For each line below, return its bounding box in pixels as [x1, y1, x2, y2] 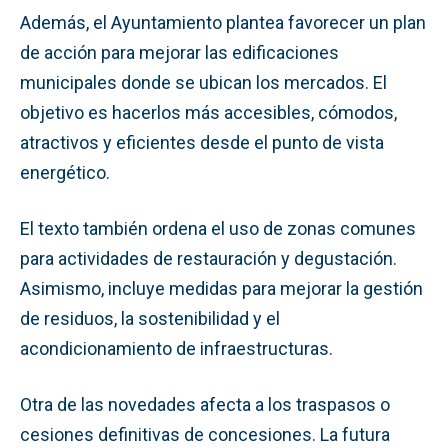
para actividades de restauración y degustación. [20, 247, 397, 269]
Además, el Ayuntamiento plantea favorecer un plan [20, 11, 426, 33]
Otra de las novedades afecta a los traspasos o [20, 393, 390, 415]
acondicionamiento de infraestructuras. [20, 337, 333, 359]
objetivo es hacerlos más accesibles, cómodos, [20, 101, 397, 123]
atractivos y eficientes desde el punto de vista [20, 131, 384, 153]
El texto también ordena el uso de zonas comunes [20, 217, 416, 239]
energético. [20, 161, 110, 183]
